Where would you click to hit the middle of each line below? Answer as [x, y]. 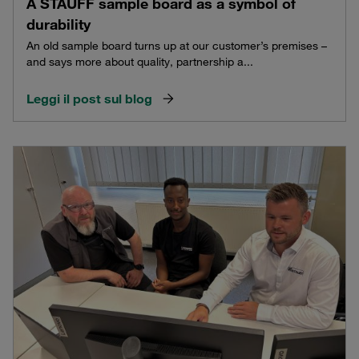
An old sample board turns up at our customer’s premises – [177, 45]
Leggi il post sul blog [89, 98]
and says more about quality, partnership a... [140, 61]
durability [58, 24]
